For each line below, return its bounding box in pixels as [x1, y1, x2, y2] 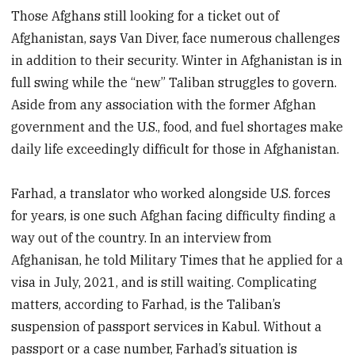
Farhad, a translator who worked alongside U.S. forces [11, 185, 331, 202]
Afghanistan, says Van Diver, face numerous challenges [11, 29, 341, 46]
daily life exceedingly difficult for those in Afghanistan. [11, 140, 340, 157]
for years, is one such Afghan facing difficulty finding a [11, 208, 337, 224]
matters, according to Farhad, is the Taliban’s [11, 296, 281, 313]
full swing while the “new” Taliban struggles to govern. [11, 74, 338, 90]
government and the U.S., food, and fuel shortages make [11, 118, 344, 135]
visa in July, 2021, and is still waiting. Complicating [11, 274, 318, 291]
